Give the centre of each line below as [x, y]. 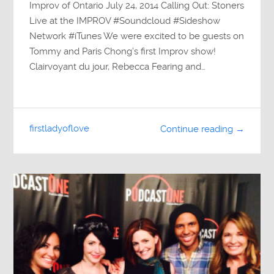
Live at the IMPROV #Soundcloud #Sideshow [125, 20]
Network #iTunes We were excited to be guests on [137, 36]
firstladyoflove [60, 129]
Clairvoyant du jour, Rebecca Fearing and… [118, 66]
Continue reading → [202, 129]
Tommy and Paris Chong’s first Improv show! [123, 51]
